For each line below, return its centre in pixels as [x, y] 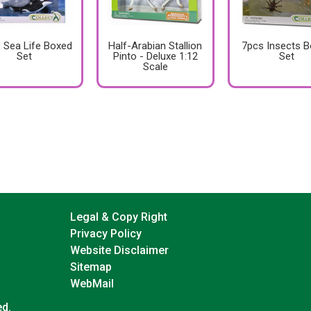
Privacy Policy [106, 234]
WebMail [92, 284]
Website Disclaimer [119, 250]
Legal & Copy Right [118, 217]
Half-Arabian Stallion [155, 46]
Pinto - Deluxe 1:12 [155, 57]
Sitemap [91, 267]
